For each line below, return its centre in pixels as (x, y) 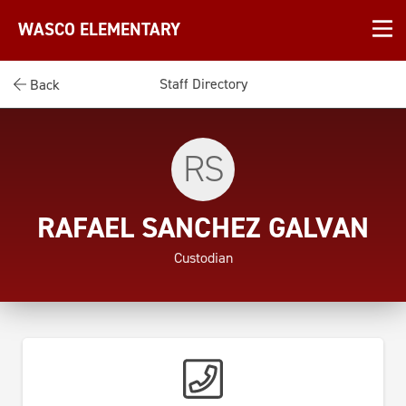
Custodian (203, 258)
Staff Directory (203, 84)
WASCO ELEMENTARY (99, 30)
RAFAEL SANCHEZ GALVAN (203, 227)
